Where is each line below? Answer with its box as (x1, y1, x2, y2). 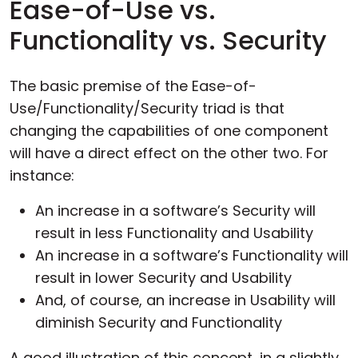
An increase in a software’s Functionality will (35, 245, 348, 265)
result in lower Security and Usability (35, 268, 292, 288)
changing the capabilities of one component (10, 121, 328, 141)
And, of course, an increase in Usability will (35, 290, 336, 310)
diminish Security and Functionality (35, 312, 282, 332)
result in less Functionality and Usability (35, 223, 313, 243)
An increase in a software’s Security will (35, 201, 316, 221)
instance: (10, 165, 74, 185)
